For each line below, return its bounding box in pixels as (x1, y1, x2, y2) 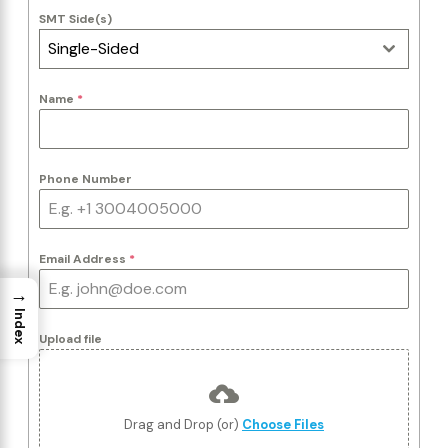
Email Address (39, 251, 129, 267)
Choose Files (242, 416, 324, 433)
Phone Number (39, 171, 132, 187)
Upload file (39, 331, 102, 347)
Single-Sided (48, 38, 139, 59)
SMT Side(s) (39, 11, 112, 27)
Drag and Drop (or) (124, 416, 242, 433)
